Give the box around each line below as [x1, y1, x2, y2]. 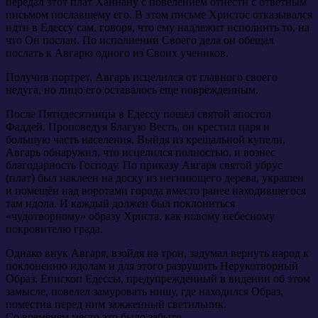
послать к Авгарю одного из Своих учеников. [6, 46, 229, 59]
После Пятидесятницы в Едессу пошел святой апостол [6, 107, 271, 120]
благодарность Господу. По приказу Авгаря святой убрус [6, 158, 283, 171]
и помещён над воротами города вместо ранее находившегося [6, 184, 306, 197]
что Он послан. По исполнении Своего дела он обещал [6, 33, 274, 46]
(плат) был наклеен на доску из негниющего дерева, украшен [6, 171, 304, 184]
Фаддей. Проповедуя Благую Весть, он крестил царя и [6, 120, 270, 133]
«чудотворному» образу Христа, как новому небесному [6, 209, 275, 222]
